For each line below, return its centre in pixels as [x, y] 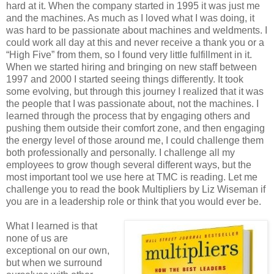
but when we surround [54, 263]
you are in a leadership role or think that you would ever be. [134, 202]
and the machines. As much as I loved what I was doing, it [130, 18]
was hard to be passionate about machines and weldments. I [137, 31]
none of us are [37, 239]
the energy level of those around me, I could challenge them [135, 141]
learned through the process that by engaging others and [128, 116]
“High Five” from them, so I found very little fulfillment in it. [129, 55]
